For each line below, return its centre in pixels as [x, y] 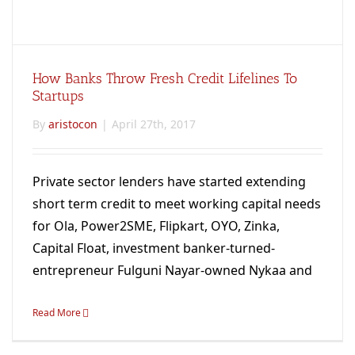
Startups [58, 95]
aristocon [73, 124]
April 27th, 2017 [154, 124]
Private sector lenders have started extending [169, 181]
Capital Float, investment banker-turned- [154, 248]
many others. [72, 292]
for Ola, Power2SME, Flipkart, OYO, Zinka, [156, 225]
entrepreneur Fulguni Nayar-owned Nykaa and [172, 270]
